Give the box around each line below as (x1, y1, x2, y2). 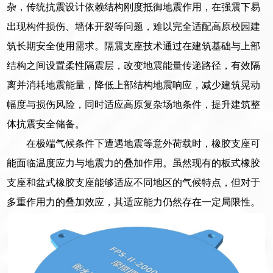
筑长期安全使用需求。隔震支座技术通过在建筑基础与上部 (7, 40, 261, 51)
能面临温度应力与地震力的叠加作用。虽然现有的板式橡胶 (7, 157, 261, 168)
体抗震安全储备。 (7, 118, 85, 129)
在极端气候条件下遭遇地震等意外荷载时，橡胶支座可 (26, 138, 261, 149)
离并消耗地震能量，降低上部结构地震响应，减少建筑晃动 (7, 79, 261, 90)
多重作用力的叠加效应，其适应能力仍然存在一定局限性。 (7, 196, 261, 207)
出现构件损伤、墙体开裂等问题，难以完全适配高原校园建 (7, 21, 261, 32)
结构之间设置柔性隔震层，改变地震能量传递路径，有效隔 (7, 60, 261, 71)
